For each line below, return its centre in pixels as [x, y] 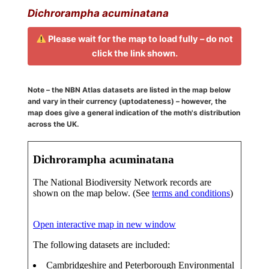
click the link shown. [134, 54]
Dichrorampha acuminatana [98, 14]
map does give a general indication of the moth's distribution [134, 113]
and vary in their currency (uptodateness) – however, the [127, 101]
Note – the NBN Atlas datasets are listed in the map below [129, 90]
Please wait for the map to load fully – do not [139, 39]
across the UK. [53, 124]
